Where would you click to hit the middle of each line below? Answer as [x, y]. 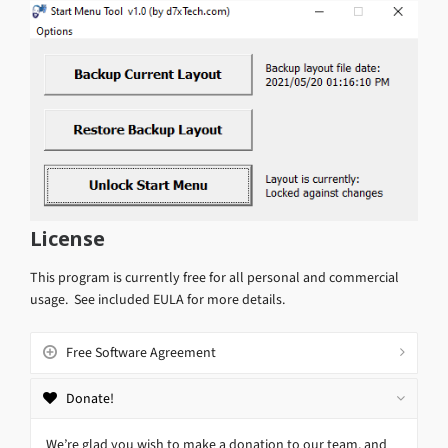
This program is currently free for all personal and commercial [214, 277]
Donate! [90, 398]
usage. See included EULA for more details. [157, 299]
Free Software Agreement [141, 352]
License [67, 238]
